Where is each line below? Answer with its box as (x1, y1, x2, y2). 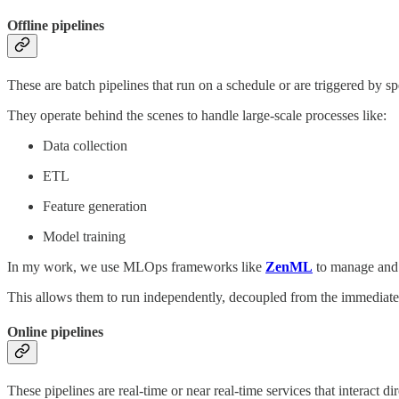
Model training (43, 228, 126, 244)
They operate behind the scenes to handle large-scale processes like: (7, 107, 387, 123)
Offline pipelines (7, 18, 104, 34)
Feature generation (43, 198, 147, 214)
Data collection (43, 137, 127, 153)
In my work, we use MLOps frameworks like (7, 258, 265, 274)
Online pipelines (7, 323, 103, 339)
